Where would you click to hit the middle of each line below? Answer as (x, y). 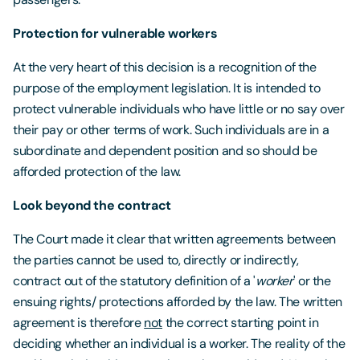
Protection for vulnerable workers (115, 33)
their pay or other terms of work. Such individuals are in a (171, 129)
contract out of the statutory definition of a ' (134, 280)
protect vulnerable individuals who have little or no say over (179, 108)
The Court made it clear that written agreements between (174, 239)
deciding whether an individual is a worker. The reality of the (179, 343)
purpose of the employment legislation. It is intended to (167, 88)
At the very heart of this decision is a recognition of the (165, 67)
